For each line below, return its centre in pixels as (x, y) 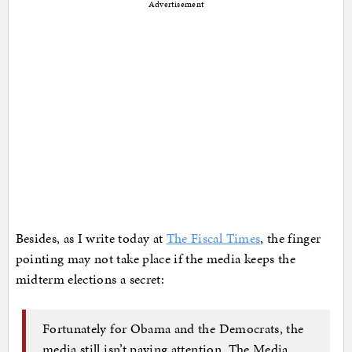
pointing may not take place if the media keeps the (156, 259)
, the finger (291, 238)
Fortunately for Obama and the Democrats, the (173, 328)
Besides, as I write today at (91, 238)
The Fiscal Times (213, 238)
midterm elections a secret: (90, 279)
